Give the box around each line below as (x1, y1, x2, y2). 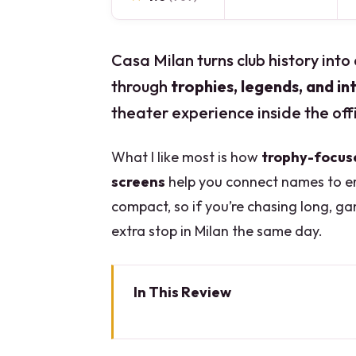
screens (111, 172, 165, 192)
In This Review (133, 283, 232, 302)
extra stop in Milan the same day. (111, 222, 323, 241)
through (111, 76, 171, 97)
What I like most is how (111, 148, 261, 167)
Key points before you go (158, 312, 313, 330)
